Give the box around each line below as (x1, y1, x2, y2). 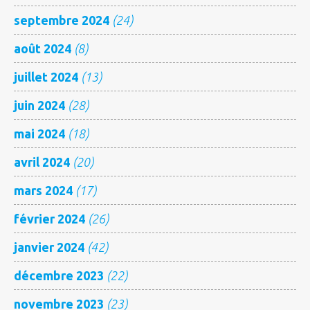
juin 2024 (14, 98, 65, 112)
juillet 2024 (14, 69, 78, 84)
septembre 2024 (14, 12, 109, 27)
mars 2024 (14, 183, 73, 197)
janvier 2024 (14, 239, 84, 254)
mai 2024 (14, 126, 65, 140)
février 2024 (14, 211, 85, 226)
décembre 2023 (14, 268, 104, 282)
